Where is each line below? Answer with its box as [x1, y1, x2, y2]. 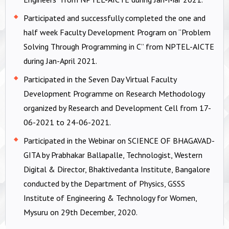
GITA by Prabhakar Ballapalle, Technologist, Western [24, 149, 202, 160]
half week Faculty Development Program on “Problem [24, 27, 211, 37]
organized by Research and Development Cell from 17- [24, 102, 211, 113]
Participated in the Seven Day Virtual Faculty [24, 74, 176, 84]
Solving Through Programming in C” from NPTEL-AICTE [24, 41, 214, 52]
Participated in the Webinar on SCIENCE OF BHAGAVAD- [24, 135, 215, 146]
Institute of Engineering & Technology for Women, [24, 192, 197, 203]
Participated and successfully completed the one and [24, 12, 205, 23]
